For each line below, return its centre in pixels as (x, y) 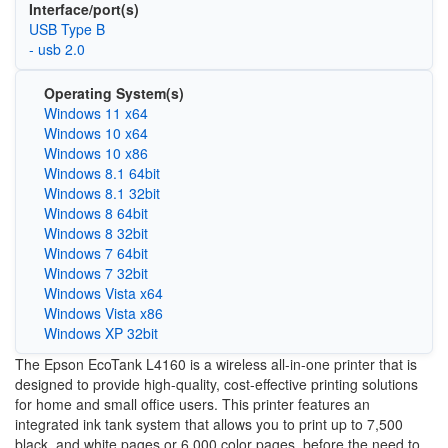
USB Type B (66, 28)
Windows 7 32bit (95, 273)
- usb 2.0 (56, 48)
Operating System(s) (113, 93)
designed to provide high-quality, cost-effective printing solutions (216, 384)
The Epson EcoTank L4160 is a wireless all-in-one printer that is (216, 364)
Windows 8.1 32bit (101, 193)
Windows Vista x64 (103, 293)
